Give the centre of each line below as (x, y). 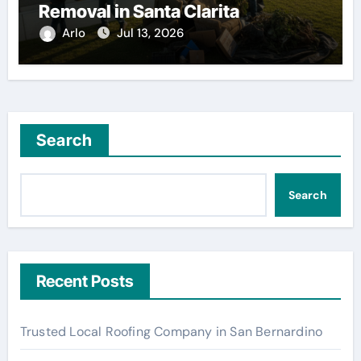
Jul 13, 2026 (150, 33)
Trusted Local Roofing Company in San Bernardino (171, 331)
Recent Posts (85, 281)
